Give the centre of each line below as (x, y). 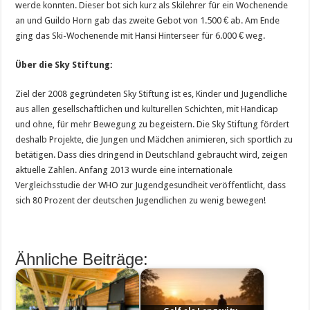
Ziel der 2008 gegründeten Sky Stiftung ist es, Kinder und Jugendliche (152, 94)
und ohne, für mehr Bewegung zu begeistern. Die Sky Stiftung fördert (153, 125)
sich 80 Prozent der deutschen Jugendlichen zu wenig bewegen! (141, 201)
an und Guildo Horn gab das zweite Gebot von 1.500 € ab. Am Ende (148, 21)
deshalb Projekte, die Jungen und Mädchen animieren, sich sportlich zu (154, 140)
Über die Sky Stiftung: (64, 65)
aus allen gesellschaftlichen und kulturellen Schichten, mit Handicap (147, 109)
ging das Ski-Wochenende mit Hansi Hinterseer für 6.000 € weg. (140, 36)
